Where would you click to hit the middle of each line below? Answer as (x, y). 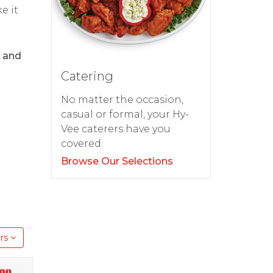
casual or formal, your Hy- (125, 115)
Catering (87, 76)
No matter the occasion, (122, 100)
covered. (82, 144)
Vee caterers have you (115, 129)
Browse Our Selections (117, 161)
